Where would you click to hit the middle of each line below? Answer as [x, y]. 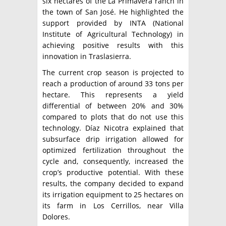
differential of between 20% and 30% [113, 106]
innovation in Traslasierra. [87, 56]
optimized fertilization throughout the [113, 150]
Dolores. [56, 217]
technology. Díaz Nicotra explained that [113, 128]
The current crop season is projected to [113, 73]
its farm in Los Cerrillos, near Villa [113, 206]
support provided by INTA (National [113, 23]
